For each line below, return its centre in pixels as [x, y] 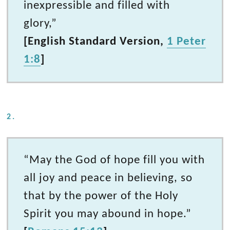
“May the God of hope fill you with [114, 160]
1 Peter [187, 41]
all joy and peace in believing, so [108, 178]
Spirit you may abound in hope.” [108, 214]
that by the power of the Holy [101, 196]
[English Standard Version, [95, 41]
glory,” [41, 23]
